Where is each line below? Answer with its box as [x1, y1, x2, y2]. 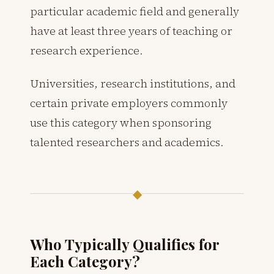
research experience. [30, 42, 143, 58]
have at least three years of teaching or [30, 23, 232, 39]
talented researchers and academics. [30, 134, 224, 150]
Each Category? [30, 251, 140, 271]
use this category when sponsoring [30, 114, 212, 130]
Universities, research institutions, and [30, 75, 235, 91]
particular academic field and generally [30, 3, 239, 19]
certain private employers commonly [30, 95, 228, 111]
